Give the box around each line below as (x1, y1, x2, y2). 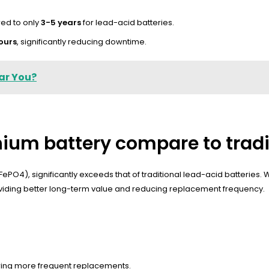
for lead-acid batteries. (81, 17, 174, 29)
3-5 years (41, 17, 81, 29)
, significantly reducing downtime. (17, 36, 147, 48)
